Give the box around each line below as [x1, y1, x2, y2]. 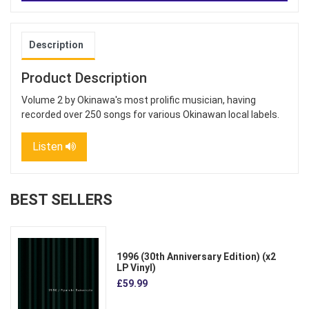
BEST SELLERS [10, 191, 112, 209]
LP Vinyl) [117, 261, 157, 273]
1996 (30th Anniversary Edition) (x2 [117, 250, 277, 262]
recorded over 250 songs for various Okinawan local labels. [21, 109, 279, 121]
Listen [32, 140, 66, 154]
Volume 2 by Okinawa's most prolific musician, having [21, 94, 256, 106]
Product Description [21, 70, 147, 87]
